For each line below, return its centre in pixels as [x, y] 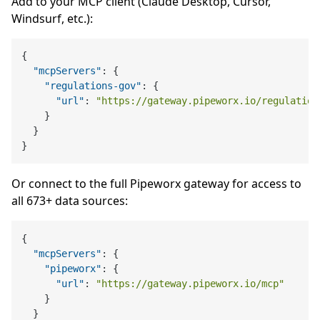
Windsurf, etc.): [52, 18]
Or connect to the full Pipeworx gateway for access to [156, 184]
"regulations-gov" [93, 85]
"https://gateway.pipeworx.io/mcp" [190, 283]
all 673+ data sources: [70, 201]
